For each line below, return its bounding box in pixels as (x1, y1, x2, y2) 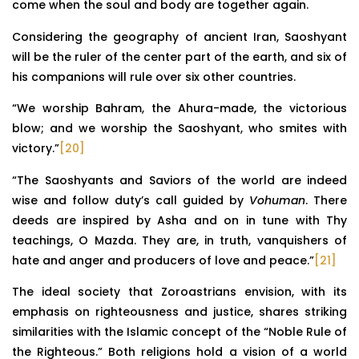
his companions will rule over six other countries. (12, 68, 296, 85)
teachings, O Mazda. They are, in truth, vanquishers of (12, 232, 347, 248)
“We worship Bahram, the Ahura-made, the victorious (12, 100, 347, 117)
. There (305, 192, 347, 208)
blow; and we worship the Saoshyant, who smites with (12, 120, 347, 137)
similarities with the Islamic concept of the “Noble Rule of (12, 323, 347, 340)
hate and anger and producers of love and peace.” (12, 252, 314, 268)
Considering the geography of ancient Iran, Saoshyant (12, 28, 347, 45)
